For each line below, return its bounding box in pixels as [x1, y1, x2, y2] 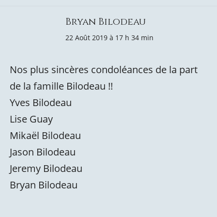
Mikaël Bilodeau [10, 129, 81, 142]
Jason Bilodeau [10, 145, 76, 158]
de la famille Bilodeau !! [10, 79, 113, 93]
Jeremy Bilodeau [10, 162, 82, 175]
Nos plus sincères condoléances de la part [10, 63, 198, 76]
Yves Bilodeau [10, 96, 72, 109]
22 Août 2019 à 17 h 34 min [65, 33, 154, 42]
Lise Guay [10, 112, 53, 125]
